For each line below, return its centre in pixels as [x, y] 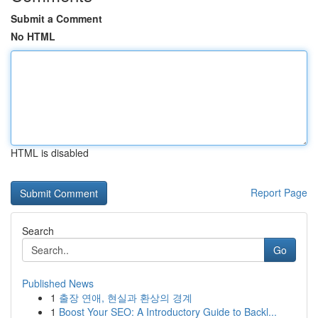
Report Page [279, 192]
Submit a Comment [56, 18]
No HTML [33, 36]
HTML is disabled [50, 153]
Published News [58, 283]
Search [38, 231]
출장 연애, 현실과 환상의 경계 [126, 297]
